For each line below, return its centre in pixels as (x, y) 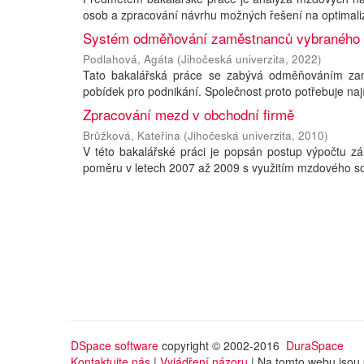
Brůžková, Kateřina (132, 135)
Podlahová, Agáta (128, 59)
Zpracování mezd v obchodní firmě (188, 114)
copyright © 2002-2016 (222, 345)
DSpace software (115, 345)
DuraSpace (315, 345)
